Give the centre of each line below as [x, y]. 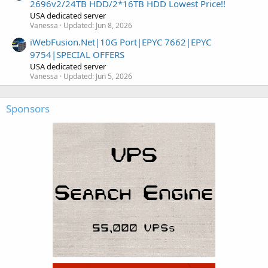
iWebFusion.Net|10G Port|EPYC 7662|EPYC [121, 42]
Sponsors [28, 108]
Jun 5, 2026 [114, 76]
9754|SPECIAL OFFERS [77, 54]
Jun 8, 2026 [114, 25]
